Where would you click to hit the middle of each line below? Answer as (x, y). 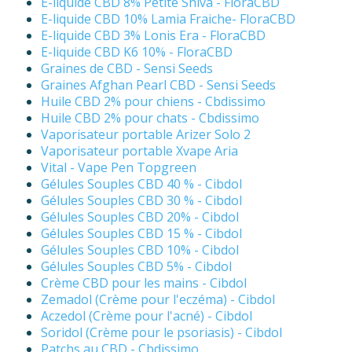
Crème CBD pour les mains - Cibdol (144, 283)
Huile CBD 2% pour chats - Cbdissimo (150, 118)
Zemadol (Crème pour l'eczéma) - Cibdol (158, 300)
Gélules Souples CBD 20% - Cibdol (140, 217)
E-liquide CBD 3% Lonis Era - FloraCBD (153, 36)
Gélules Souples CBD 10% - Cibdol (140, 250)
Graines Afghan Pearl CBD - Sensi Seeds (158, 85)
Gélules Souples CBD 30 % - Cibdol (141, 201)
